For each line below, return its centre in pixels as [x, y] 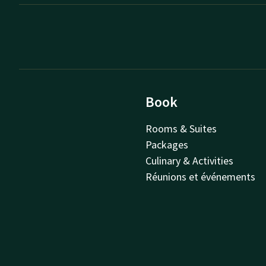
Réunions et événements [201, 177]
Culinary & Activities [190, 161]
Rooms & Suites [181, 129]
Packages [167, 145]
